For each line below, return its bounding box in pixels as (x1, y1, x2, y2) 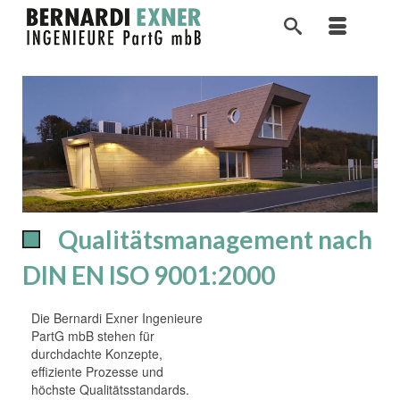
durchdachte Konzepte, (31, 344, 162, 362)
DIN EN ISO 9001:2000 (22, 259, 275, 290)
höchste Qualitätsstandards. (31, 379, 189, 398)
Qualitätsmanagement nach (58, 223, 372, 254)
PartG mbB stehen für (31, 326, 154, 345)
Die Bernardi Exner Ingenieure (31, 308, 203, 327)
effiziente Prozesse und (31, 362, 163, 380)
